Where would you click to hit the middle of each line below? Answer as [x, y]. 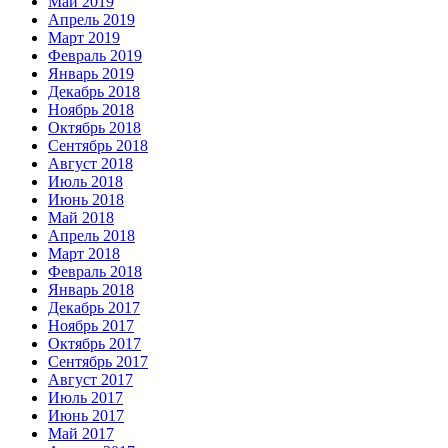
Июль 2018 [85, 181]
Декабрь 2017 [94, 307]
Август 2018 [90, 163]
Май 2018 [81, 217]
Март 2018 [84, 253]
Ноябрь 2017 [91, 325]
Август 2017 [90, 379]
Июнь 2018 [86, 199]
